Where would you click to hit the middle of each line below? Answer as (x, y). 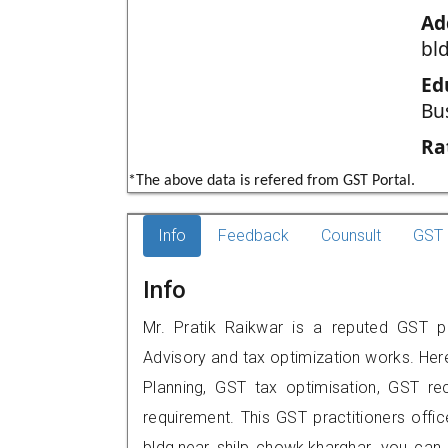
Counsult (351, 235)
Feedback (253, 235)
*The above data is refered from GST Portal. (271, 181)
